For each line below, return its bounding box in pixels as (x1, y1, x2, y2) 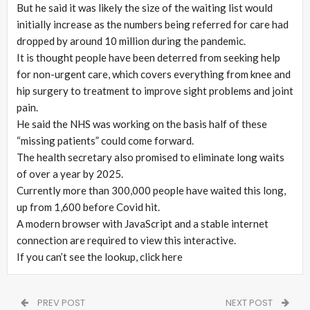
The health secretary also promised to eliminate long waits (17, 150, 284, 163)
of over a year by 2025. (17, 167, 123, 180)
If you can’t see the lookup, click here (17, 250, 183, 263)
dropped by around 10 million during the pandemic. (17, 34, 246, 47)
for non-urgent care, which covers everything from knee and (17, 67, 291, 80)
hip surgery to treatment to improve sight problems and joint (17, 84, 293, 97)
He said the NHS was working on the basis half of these (17, 117, 267, 130)
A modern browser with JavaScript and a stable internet (17, 217, 268, 230)
